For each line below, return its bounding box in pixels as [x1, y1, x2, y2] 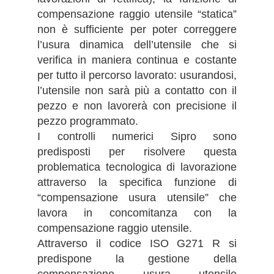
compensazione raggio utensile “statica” [37, 7, 237, 20]
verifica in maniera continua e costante [37, 53, 237, 66]
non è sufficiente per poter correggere [37, 23, 237, 35]
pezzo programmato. [37, 114, 138, 127]
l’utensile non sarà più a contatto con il [37, 84, 237, 97]
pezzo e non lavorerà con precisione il [37, 99, 237, 112]
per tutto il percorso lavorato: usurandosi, [37, 68, 237, 81]
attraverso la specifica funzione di [37, 176, 237, 188]
